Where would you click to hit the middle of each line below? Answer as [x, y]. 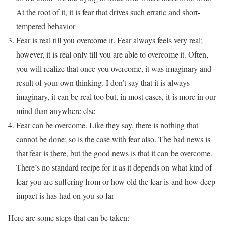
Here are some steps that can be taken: [69, 217]
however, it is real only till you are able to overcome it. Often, [112, 54]
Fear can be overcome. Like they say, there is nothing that [107, 125]
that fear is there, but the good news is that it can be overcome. [114, 153]
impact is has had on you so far [65, 195]
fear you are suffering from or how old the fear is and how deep [116, 181]
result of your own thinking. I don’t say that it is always [103, 82]
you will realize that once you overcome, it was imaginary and [114, 68]
